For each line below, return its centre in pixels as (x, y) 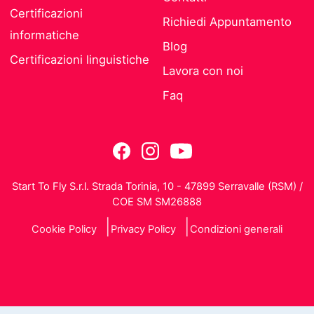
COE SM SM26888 (157, 202)
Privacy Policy (143, 230)
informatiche (45, 35)
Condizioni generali (236, 230)
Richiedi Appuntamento (227, 22)
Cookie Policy (64, 230)
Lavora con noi (203, 71)
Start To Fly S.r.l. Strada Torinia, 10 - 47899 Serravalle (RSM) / (157, 187)
